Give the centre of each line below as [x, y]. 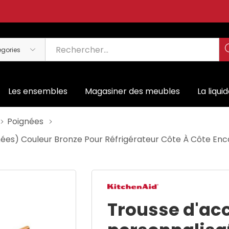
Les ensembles [38, 91]
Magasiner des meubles [133, 91]
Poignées [25, 121]
